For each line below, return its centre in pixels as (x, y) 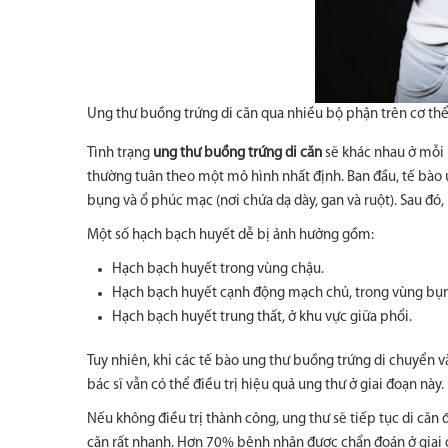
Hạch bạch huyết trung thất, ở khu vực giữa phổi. (262, 317)
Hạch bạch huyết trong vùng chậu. (218, 269)
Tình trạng (120, 153)
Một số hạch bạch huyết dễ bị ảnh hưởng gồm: (230, 235)
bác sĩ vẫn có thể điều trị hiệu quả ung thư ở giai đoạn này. (265, 385)
